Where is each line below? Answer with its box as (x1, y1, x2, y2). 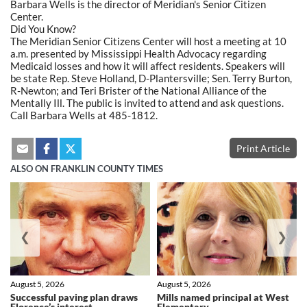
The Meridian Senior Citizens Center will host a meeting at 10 (10, 34, 286, 47)
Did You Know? (10, 22, 76, 35)
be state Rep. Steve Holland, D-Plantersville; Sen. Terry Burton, (10, 71, 292, 84)
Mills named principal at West (157, 291, 289, 304)
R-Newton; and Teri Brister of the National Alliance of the (10, 84, 267, 97)
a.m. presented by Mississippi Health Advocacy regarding (10, 47, 267, 60)
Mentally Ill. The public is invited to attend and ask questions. (10, 96, 284, 109)
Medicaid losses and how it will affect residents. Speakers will (10, 59, 285, 72)
